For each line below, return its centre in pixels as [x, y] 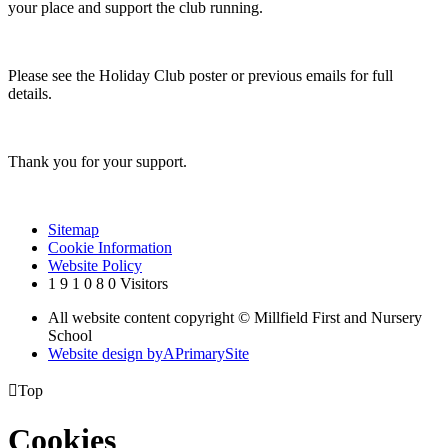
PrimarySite [212, 353]
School [70, 335]
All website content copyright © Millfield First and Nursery [235, 317]
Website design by [105, 353]
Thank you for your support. [97, 161]
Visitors [144, 283]
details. [30, 93]
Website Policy [95, 265]
